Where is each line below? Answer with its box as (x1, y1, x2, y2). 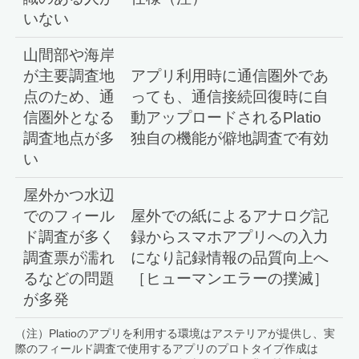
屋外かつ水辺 (22, 186, 115, 204)
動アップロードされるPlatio (130, 108, 321, 126)
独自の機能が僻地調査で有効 (130, 129, 329, 147)
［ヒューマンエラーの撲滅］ (130, 269, 329, 287)
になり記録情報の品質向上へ (130, 248, 329, 266)
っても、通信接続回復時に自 (130, 87, 329, 105)
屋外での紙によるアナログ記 (130, 207, 329, 224)
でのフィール (22, 207, 115, 224)
